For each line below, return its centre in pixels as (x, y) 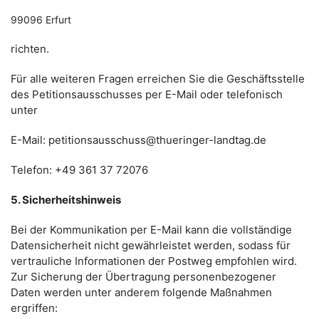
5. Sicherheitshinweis (66, 200)
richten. (30, 49)
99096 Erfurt (41, 20)
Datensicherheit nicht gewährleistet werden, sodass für (151, 245)
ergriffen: (34, 308)
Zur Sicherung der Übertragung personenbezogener (143, 277)
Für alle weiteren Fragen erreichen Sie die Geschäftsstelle (158, 79)
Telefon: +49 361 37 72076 (79, 170)
